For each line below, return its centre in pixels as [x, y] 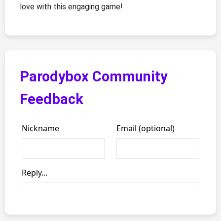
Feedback [52, 99]
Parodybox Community [93, 76]
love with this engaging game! [71, 6]
